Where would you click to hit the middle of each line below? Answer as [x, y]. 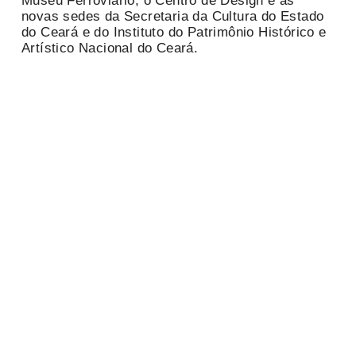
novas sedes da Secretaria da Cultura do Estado [173, 17]
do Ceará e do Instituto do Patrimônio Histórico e [174, 33]
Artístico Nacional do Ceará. [110, 48]
